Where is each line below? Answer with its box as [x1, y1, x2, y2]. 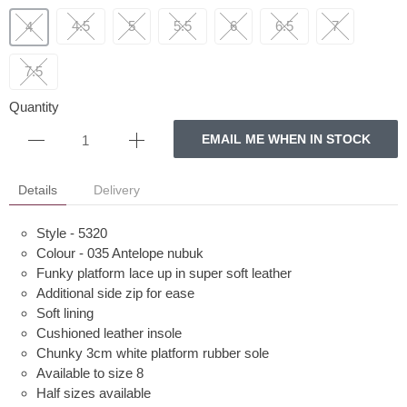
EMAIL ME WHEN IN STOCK [201, 132, 371, 146]
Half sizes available [36, 385, 151, 401]
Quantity [9, 99, 59, 114]
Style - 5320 [36, 225, 107, 241]
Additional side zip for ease [36, 285, 194, 301]
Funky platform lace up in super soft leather [36, 265, 292, 281]
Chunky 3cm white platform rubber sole [36, 345, 269, 361]
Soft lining [36, 305, 94, 321]
